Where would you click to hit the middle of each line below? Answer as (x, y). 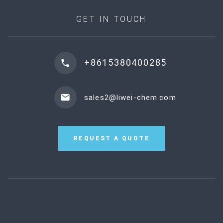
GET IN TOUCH (111, 19)
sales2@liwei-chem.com (130, 97)
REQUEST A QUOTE (111, 139)
